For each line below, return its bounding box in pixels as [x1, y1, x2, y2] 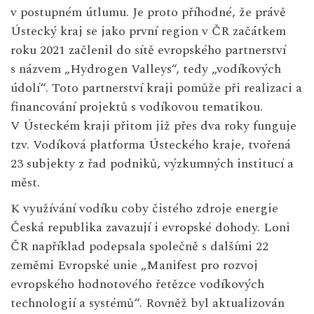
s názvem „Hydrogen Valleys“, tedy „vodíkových [11, 60, 281, 79]
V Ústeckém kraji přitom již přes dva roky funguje [11, 116, 296, 136]
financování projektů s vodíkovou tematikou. [11, 97, 263, 117]
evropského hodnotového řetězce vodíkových [11, 275, 264, 294]
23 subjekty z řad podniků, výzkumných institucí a [11, 154, 294, 174]
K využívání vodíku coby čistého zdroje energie [11, 199, 278, 219]
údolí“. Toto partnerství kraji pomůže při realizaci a [11, 78, 302, 98]
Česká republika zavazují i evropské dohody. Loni [11, 218, 290, 238]
